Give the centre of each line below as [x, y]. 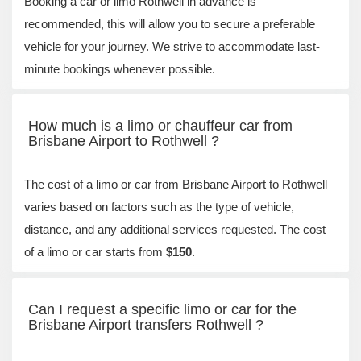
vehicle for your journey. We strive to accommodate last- [172, 46]
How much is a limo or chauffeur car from [160, 126]
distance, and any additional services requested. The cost [175, 229]
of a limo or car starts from [95, 252]
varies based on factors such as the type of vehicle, [159, 207]
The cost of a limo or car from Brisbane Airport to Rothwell [176, 184]
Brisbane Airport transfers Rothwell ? [146, 324]
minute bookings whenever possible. [120, 68]
